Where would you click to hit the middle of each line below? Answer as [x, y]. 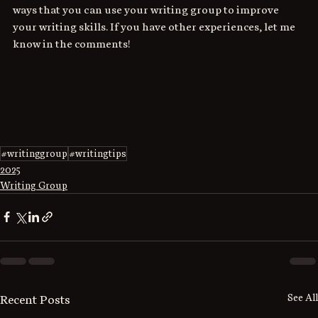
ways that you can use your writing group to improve [147, 10]
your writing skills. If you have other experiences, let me [155, 27]
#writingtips [98, 153]
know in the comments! [72, 44]
